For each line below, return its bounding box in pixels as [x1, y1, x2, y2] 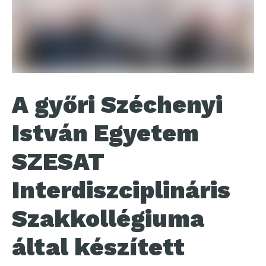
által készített [12, 233, 185, 261]
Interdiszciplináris [12, 176, 230, 204]
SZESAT [12, 148, 104, 176]
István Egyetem [12, 119, 199, 147]
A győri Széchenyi [12, 91, 223, 119]
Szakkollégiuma [12, 205, 204, 233]
